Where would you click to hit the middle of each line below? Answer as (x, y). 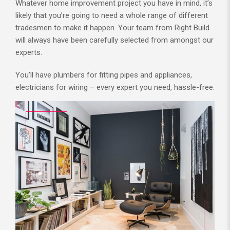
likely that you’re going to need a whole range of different (112, 15)
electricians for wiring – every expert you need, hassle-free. (115, 87)
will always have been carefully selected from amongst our (114, 40)
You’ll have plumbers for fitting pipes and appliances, (104, 75)
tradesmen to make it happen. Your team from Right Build (112, 27)
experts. (29, 52)
